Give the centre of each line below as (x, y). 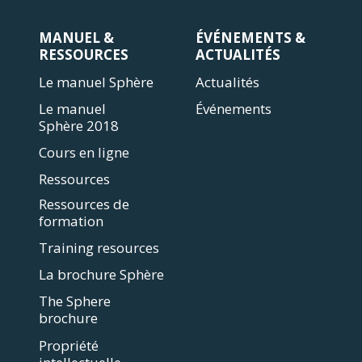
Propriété (69, 345)
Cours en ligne (84, 153)
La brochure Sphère (102, 275)
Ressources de (84, 204)
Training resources (99, 248)
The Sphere (75, 301)
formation (72, 221)
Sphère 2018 (79, 126)
